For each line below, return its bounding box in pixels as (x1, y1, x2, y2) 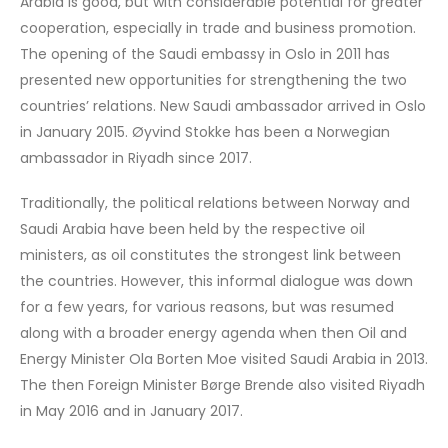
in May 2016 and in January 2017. (20, 400, 243, 421)
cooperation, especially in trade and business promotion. (20, 17, 416, 38)
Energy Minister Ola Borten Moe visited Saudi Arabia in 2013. (20, 348, 428, 369)
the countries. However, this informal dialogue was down (20, 270, 413, 291)
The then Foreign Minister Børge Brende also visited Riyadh (20, 374, 425, 395)
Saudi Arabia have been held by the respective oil (20, 218, 365, 239)
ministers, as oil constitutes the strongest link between (20, 244, 401, 265)
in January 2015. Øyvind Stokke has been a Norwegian (20, 121, 390, 142)
